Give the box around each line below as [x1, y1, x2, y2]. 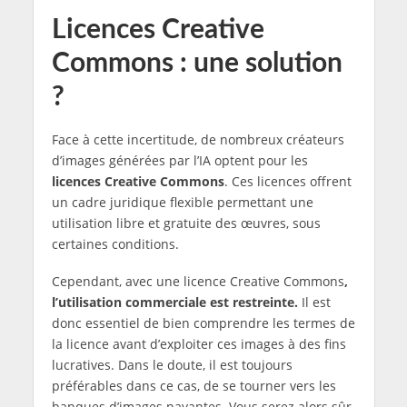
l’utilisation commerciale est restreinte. [51, 293, 302, 312]
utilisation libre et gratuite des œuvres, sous [51, 214, 321, 233]
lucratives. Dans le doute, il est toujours [51, 356, 293, 374]
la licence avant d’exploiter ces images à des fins [51, 335, 346, 353]
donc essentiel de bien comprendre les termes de [51, 314, 355, 333]
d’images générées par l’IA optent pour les [51, 152, 308, 170]
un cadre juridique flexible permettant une [51, 194, 313, 212]
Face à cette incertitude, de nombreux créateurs [51, 131, 344, 149]
